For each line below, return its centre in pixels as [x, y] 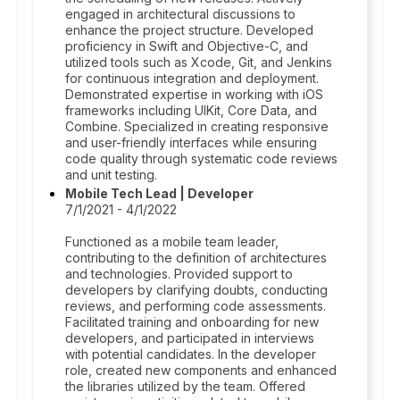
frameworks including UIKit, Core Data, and [191, 110]
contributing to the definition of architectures [196, 258]
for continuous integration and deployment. [192, 78]
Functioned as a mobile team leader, [172, 242]
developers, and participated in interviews [190, 338]
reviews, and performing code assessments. [196, 306]
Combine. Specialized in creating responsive [197, 126]
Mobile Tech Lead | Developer [159, 193]
